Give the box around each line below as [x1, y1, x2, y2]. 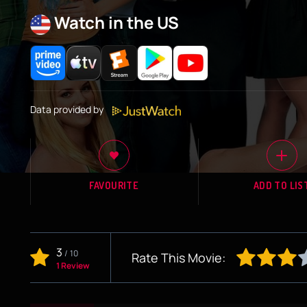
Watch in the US [54, 11, 179, 34]
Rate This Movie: [132, 249, 225, 266]
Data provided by [30, 103, 106, 116]
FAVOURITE [89, 180, 139, 192]
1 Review [56, 259, 90, 271]
